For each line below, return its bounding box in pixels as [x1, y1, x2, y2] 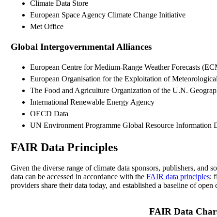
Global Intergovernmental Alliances [11, 42, 152, 52]
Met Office [30, 22, 63, 31]
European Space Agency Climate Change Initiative [30, 11, 186, 19]
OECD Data [30, 109, 68, 118]
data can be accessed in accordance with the [11, 172, 146, 181]
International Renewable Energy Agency [30, 97, 155, 106]
